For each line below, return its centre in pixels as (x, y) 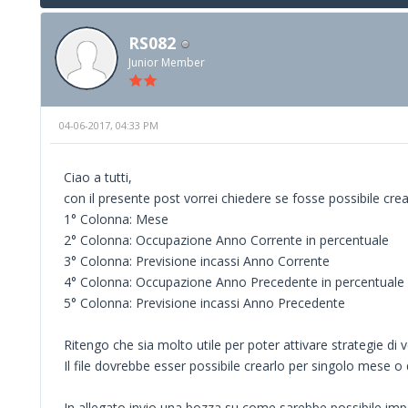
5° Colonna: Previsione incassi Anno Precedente (204, 302)
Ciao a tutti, (98, 177)
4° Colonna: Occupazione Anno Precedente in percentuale (234, 281)
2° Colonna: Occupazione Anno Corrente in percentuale (226, 240)
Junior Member (167, 62)
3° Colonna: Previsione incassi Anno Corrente (197, 260)
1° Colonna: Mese (116, 219)
